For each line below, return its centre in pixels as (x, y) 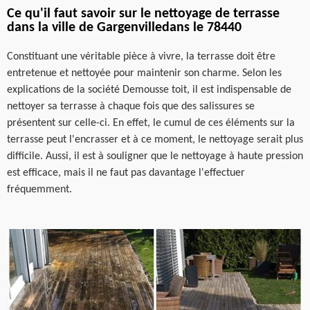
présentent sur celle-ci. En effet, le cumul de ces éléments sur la (151, 123)
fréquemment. (39, 190)
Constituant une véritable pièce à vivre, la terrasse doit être (141, 57)
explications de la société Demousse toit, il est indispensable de (149, 90)
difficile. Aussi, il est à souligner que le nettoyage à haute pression (155, 156)
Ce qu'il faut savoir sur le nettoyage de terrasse (143, 14)
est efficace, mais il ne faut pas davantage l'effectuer (126, 173)
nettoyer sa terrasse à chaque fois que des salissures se (131, 107)
